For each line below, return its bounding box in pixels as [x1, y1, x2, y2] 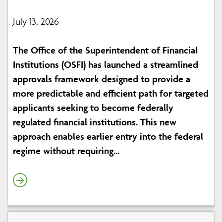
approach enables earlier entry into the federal [13, 130, 203, 143]
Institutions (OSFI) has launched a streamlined [13, 58, 198, 71]
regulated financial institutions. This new [13, 116, 176, 128]
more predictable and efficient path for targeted [13, 87, 209, 100]
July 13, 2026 [13, 15, 59, 28]
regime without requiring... [13, 145, 119, 157]
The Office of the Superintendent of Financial [13, 44, 198, 56]
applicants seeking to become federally [13, 102, 173, 114]
